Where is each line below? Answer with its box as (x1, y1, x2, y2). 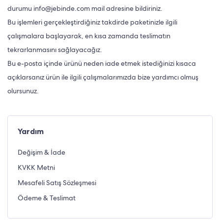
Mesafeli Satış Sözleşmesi (18, 178, 96, 187)
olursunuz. (7, 86, 39, 95)
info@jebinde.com (33, 4, 90, 13)
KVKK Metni (18, 163, 55, 172)
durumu (7, 4, 33, 13)
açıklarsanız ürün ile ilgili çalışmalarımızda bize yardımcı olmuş (7, 73, 198, 82)
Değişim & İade (18, 148, 65, 157)
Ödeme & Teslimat (18, 193, 76, 202)
